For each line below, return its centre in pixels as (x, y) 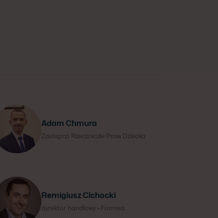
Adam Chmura (69, 123)
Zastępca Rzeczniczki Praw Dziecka (93, 136)
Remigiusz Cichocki (78, 195)
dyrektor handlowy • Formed (83, 208)
